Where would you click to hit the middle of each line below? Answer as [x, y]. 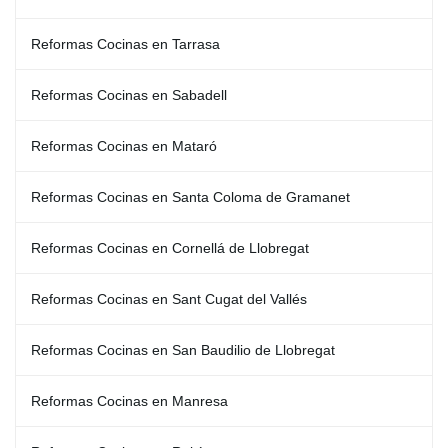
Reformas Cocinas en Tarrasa [125, 44]
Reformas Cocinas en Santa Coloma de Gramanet [190, 197]
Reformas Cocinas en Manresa [129, 401]
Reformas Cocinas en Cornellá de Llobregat [170, 248]
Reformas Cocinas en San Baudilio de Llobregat [183, 350]
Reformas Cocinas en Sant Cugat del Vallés [169, 299]
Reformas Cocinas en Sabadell [129, 95]
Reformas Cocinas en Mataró [124, 146]
